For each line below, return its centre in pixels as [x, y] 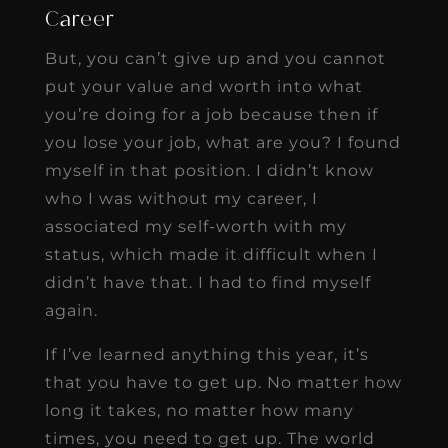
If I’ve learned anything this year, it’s [206, 354]
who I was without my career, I [181, 198]
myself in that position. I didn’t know [209, 170]
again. [71, 310]
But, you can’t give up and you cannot [215, 58]
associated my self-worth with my [195, 226]
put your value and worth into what [203, 86]
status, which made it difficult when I [211, 254]
